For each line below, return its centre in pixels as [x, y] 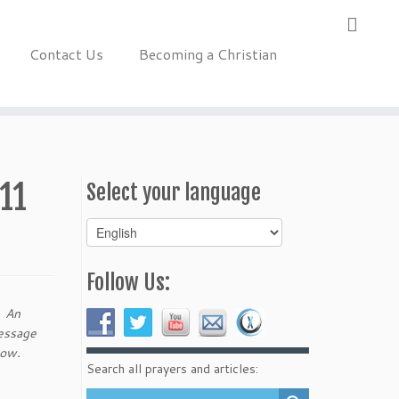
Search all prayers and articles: [172, 369]
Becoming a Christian [208, 54]
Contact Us [66, 54]
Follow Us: [128, 282]
